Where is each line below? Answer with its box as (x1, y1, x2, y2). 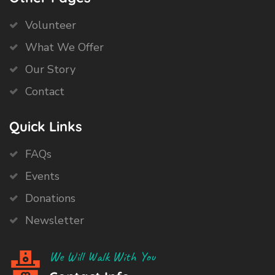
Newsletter (25, 212, 84, 228)
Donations (25, 190, 76, 206)
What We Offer (25, 39, 104, 55)
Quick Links (9, 117, 82, 135)
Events (25, 168, 60, 184)
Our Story (25, 61, 76, 77)
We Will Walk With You (49, 247, 155, 265)
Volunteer (25, 17, 76, 33)
